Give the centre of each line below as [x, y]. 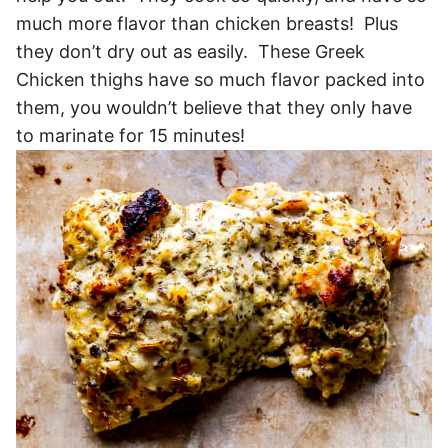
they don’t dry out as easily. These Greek [190, 51]
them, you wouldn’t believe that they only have [214, 107]
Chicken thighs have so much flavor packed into [220, 79]
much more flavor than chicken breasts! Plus [207, 23]
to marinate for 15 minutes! [130, 135]
